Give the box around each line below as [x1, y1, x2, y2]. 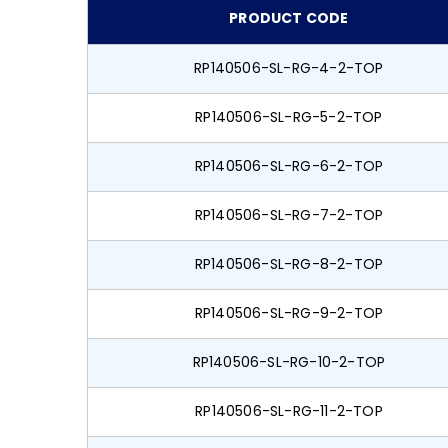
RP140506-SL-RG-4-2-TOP [194, 58, 384, 79]
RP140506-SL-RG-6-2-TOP [194, 156, 384, 177]
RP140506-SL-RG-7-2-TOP [194, 205, 384, 226]
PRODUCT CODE [229, 8, 349, 29]
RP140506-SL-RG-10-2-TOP [192, 352, 386, 373]
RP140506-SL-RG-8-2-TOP [194, 254, 384, 275]
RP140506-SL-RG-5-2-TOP [195, 107, 383, 128]
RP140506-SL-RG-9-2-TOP [194, 303, 384, 324]
